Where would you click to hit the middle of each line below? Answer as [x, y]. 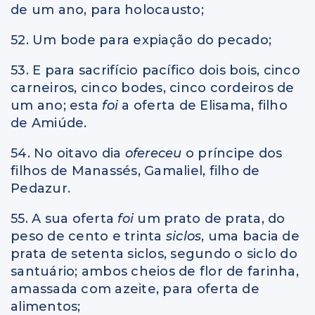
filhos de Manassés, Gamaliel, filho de [135, 171]
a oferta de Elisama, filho [205, 105]
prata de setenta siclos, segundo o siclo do [154, 253]
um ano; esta [57, 105]
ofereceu [155, 153]
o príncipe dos [234, 153]
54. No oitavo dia [68, 153]
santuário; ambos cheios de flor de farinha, [155, 271]
